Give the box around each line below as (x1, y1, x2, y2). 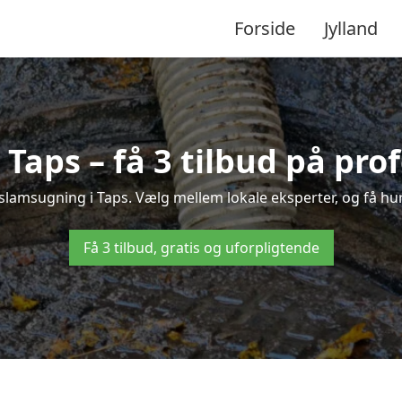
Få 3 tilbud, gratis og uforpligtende (83, 238, 319, 258)
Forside (234, 15, 295, 40)
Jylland (324, 15, 378, 40)
